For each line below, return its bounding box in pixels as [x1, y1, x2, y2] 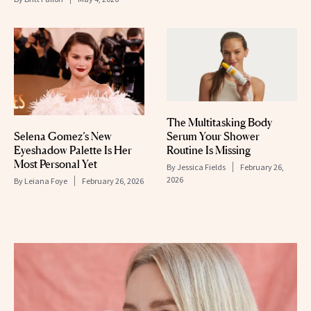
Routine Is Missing [167, 143, 251, 158]
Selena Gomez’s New [14, 128, 112, 143]
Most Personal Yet [14, 156, 97, 171]
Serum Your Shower [167, 129, 260, 144]
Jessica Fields [177, 162, 226, 173]
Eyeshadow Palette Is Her [14, 142, 132, 157]
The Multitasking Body [167, 115, 272, 130]
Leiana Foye [24, 175, 67, 186]
